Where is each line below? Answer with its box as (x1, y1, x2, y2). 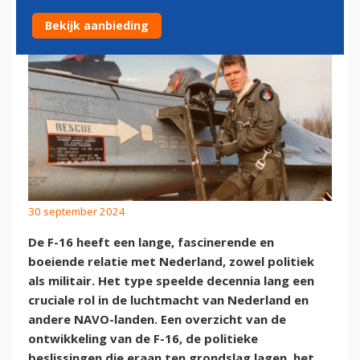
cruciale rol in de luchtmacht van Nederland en (28, 292, 309, 309)
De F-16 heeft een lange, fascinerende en (28, 234, 274, 251)
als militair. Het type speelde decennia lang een (28, 272, 314, 289)
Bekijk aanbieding (45, 18, 149, 33)
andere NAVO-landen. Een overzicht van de (28, 311, 286, 328)
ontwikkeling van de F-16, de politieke (28, 330, 258, 347)
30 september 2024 (28, 203, 125, 219)
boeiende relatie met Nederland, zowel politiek (28, 253, 314, 270)
